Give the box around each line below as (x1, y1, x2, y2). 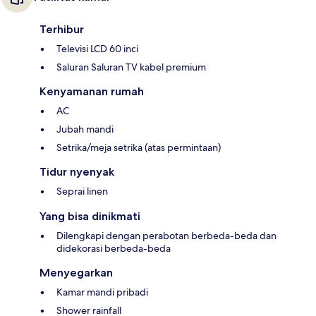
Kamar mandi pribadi (56, 286, 148, 299)
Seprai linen (56, 185, 108, 198)
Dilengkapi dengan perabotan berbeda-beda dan (56, 229, 276, 243)
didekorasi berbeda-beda (56, 242, 171, 255)
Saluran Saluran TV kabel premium (56, 61, 206, 74)
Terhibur (39, 23, 84, 37)
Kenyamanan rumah (39, 85, 144, 99)
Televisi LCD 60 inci (56, 42, 138, 56)
